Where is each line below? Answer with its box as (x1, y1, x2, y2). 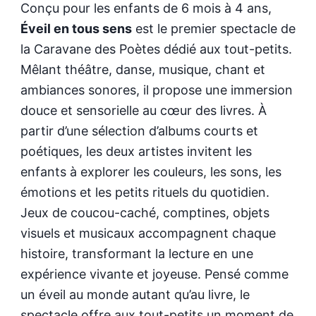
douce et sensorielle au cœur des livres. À (20, 103, 267, 119)
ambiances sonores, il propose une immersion (20, 83, 293, 98)
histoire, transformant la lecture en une (20, 246, 253, 262)
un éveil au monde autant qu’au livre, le (20, 287, 250, 303)
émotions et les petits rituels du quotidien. (20, 185, 269, 200)
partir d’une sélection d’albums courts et (20, 123, 258, 139)
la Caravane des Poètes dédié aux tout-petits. (20, 42, 292, 57)
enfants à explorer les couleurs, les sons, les (20, 164, 281, 180)
